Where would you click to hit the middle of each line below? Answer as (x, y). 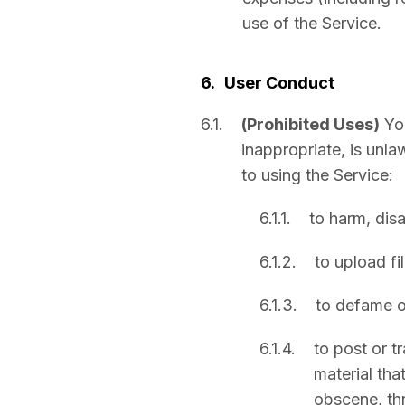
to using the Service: (317, 175)
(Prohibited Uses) (311, 124)
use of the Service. (312, 23)
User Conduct (279, 83)
